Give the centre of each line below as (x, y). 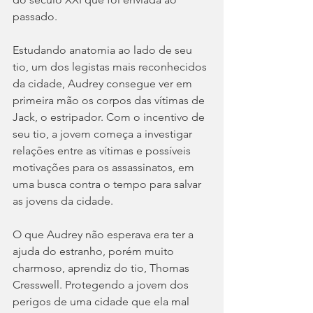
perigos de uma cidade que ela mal (102, 301)
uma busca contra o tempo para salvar (108, 184)
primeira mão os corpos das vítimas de (110, 100)
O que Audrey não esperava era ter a (104, 234)
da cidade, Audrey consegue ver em (104, 83)
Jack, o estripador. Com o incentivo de (110, 117)
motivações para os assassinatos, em (105, 167)
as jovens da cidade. (64, 201)
